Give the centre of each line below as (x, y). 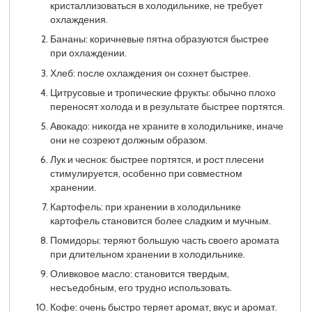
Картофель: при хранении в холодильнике (145, 206)
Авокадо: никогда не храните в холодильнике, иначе (166, 126)
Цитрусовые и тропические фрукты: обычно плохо (163, 92)
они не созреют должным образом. (128, 140)
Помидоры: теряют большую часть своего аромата (164, 240)
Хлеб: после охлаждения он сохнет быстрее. (150, 73)
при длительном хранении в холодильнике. (147, 254)
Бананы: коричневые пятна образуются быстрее (159, 39)
